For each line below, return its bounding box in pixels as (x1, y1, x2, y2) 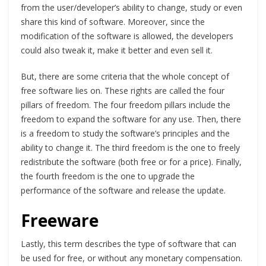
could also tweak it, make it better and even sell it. (21, 45, 213, 56)
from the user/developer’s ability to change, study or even (21, 2, 242, 14)
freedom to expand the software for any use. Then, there (21, 113, 241, 125)
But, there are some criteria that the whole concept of (21, 71, 229, 83)
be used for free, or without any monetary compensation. (21, 252, 242, 264)
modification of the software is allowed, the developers (21, 30, 233, 42)
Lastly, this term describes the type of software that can (21, 238, 236, 250)
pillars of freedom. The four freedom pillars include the (21, 99, 230, 111)
